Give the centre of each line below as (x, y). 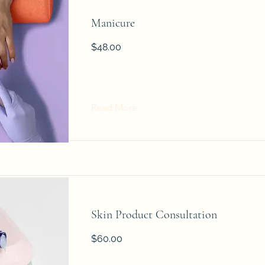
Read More (114, 107)
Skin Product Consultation (154, 215)
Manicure (113, 23)
